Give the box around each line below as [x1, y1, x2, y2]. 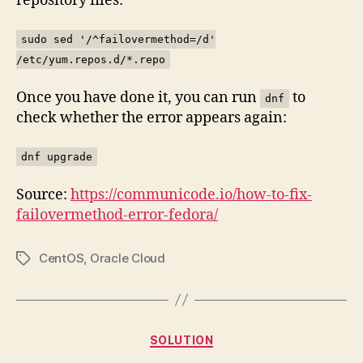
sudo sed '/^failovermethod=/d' [21, 33, 216, 45]
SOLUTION [149, 332, 214, 347]
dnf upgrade [21, 151, 92, 163]
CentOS [39, 250, 84, 266]
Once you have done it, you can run [16, 88, 260, 107]
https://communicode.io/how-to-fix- [70, 185, 312, 204]
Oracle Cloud [89, 250, 165, 266]
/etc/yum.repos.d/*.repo [16, 53, 165, 66]
